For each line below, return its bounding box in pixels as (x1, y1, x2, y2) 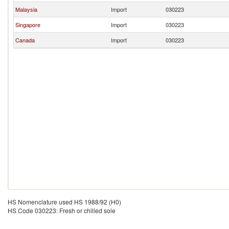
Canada (15, 36, 35, 44)
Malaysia (15, 5, 37, 13)
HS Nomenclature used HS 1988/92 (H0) (8, 197, 121, 206)
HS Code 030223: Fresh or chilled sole (8, 206, 116, 215)
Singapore (15, 20, 40, 29)
